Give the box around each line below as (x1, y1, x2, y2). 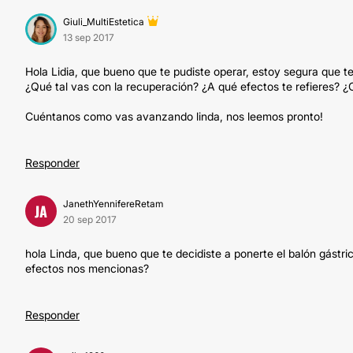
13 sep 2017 (63, 32, 114, 43)
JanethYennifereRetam (63, 198, 163, 210)
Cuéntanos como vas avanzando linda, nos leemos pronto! (25, 110, 323, 123)
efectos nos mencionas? (25, 262, 149, 275)
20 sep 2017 (63, 214, 117, 225)
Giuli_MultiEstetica (63, 16, 144, 28)
